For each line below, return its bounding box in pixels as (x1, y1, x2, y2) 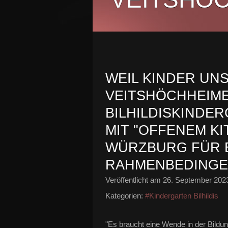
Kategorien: (105, 191, 143, 200)
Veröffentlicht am (105, 176, 163, 184)
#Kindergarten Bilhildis (145, 191, 218, 200)
